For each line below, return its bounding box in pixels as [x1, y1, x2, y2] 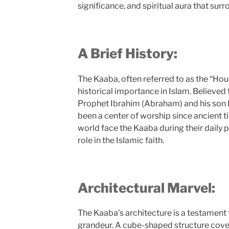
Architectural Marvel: [77, 179, 215, 196]
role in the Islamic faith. [77, 135, 164, 145]
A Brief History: [77, 45, 177, 62]
